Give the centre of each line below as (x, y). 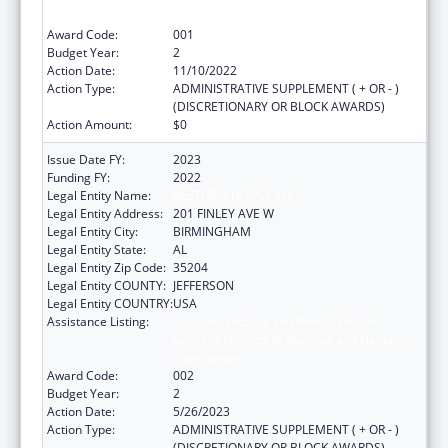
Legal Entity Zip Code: (106, 267)
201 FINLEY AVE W (223, 213)
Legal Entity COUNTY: (106, 285)
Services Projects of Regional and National (290, 339)
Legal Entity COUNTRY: (110, 303)
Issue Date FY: (86, 159)
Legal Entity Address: (105, 213)
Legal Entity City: (92, 231)
